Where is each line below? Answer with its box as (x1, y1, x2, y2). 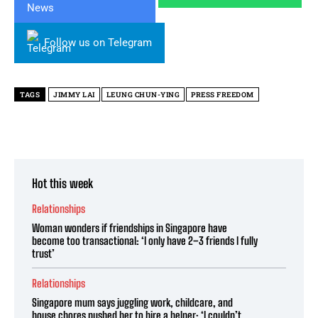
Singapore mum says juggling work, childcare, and (32, 295, 233, 309)
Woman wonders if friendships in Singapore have (32, 221, 227, 234)
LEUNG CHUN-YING (106, 89, 180, 99)
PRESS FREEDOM (191, 89, 254, 99)
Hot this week (32, 175, 93, 191)
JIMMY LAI (53, 89, 95, 99)
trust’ (32, 246, 55, 260)
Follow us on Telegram (44, 35, 152, 49)
